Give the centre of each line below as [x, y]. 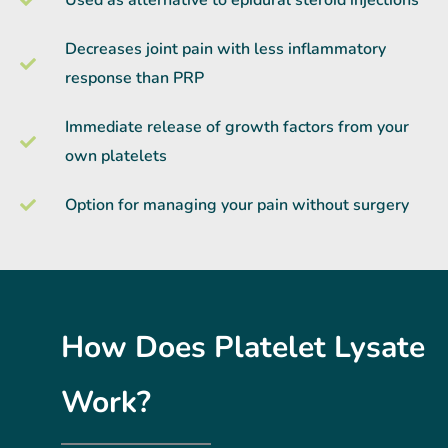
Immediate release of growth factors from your [237, 126]
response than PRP [134, 77]
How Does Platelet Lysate [242, 347]
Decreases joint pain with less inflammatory [225, 48]
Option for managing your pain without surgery [237, 204]
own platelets [116, 155]
